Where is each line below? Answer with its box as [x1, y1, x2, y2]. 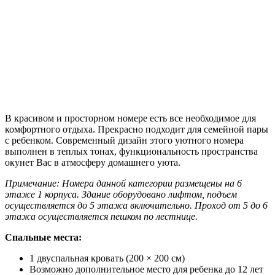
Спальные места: [5, 232, 82, 243]
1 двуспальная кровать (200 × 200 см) [29, 253, 185, 264]
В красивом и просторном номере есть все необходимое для [5, 113, 256, 124]
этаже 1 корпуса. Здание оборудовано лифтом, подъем [5, 189, 237, 200]
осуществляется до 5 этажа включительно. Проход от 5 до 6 [5, 200, 268, 211]
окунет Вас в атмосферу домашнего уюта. [5, 157, 180, 168]
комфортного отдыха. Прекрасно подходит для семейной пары [5, 124, 268, 135]
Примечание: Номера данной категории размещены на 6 [5, 178, 242, 189]
